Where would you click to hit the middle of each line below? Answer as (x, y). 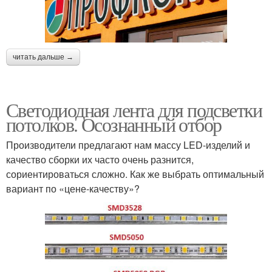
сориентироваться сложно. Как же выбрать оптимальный (135, 174)
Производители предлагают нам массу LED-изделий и (128, 144)
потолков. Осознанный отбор (114, 124)
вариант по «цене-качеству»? (73, 188)
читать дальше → (43, 57)
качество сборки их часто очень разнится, (100, 159)
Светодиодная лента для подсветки (134, 109)
